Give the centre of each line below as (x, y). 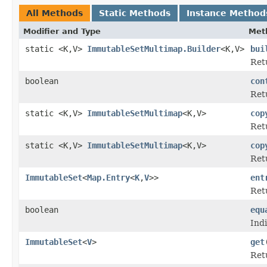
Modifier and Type (62, 31)
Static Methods (135, 13)
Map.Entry (108, 177)
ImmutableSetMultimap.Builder (154, 49)
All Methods (55, 13)
